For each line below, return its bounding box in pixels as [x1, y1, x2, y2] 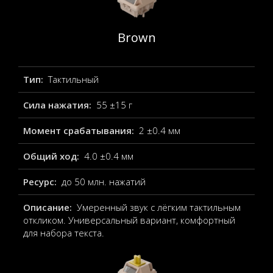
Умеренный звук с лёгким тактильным [76, 201, 241, 213]
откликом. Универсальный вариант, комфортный [23, 214, 235, 226]
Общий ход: [23, 150, 82, 162]
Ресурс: [23, 175, 59, 188]
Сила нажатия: [23, 99, 94, 111]
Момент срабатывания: [23, 124, 136, 136]
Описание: [23, 201, 74, 213]
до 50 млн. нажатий [61, 175, 146, 188]
